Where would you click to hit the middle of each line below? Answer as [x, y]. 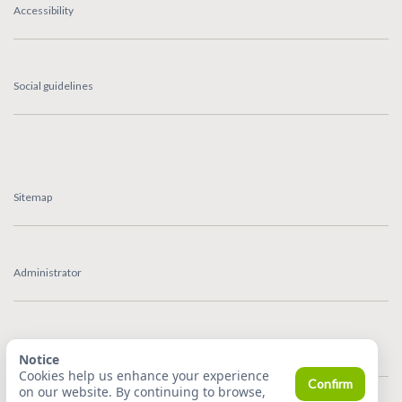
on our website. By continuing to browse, [142, 392]
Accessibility [44, 10]
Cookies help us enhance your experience [144, 376]
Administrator [48, 272]
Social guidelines [53, 85]
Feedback [37, 347]
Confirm [330, 384]
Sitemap [33, 197]
